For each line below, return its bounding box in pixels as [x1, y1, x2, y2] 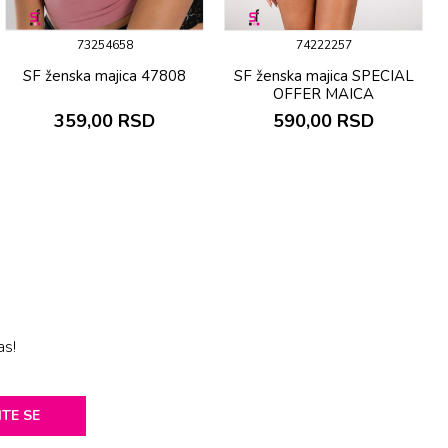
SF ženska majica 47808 [23, 66, 186, 87]
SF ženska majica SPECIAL [233, 66, 414, 87]
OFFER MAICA [273, 84, 374, 105]
